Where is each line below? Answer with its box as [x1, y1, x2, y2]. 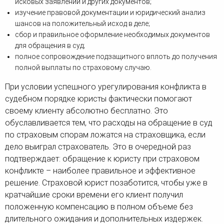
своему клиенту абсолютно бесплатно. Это [5, 106, 168, 116]
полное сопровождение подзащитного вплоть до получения [15, 52, 217, 61]
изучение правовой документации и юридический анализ [15, 8, 205, 17]
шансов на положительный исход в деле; [15, 19, 150, 28]
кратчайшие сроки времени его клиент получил [5, 190, 183, 200]
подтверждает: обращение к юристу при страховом [5, 154, 199, 164]
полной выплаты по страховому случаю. [15, 63, 151, 72]
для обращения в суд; [15, 41, 85, 50]
